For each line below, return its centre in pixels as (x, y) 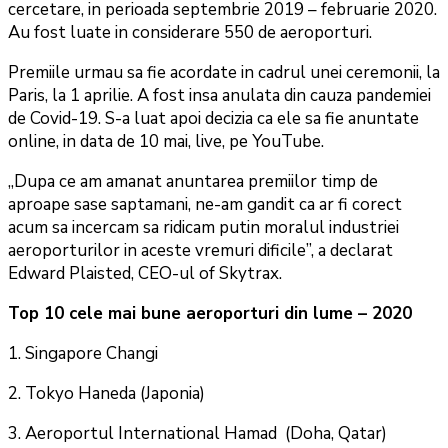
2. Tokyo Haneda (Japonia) (106, 394)
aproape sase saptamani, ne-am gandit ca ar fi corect (205, 205)
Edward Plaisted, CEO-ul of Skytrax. (145, 274)
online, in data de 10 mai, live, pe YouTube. (166, 142)
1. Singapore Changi (83, 354)
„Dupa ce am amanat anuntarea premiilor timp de (193, 182)
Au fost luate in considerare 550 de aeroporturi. (190, 33)
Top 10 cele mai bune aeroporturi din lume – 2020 (210, 314)
